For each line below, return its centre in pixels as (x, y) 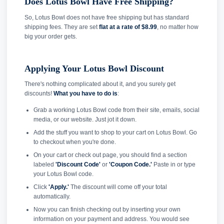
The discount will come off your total (118, 187)
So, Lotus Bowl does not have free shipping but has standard (107, 17)
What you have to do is (85, 94)
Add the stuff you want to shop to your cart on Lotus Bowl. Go (115, 133)
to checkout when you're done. (74, 142)
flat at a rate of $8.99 (128, 27)
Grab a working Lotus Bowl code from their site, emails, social (116, 110)
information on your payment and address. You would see (111, 219)
